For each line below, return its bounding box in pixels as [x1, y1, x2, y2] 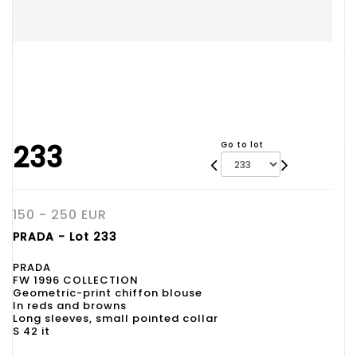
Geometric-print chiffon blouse [13, 285, 202, 300]
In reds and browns [13, 298, 127, 313]
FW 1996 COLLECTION [13, 273, 139, 288]
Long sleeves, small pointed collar [13, 311, 218, 326]
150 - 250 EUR [13, 206, 107, 224]
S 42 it [13, 324, 50, 339]
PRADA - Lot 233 [13, 229, 117, 245]
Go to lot [220, 139, 264, 151]
